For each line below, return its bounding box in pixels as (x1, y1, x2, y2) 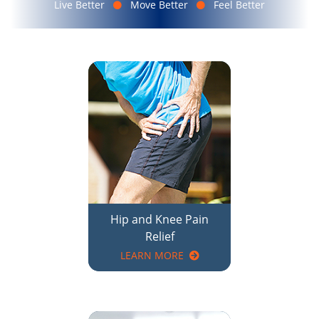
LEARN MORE (120, 163, 184, 177)
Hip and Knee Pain (110, 126, 209, 142)
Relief (145, 143, 174, 159)
